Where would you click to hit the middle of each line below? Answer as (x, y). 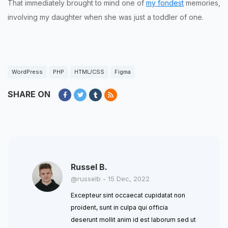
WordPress (27, 72)
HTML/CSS (89, 72)
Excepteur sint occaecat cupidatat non (128, 195)
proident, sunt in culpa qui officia (119, 208)
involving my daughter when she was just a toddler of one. (106, 17)
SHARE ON (29, 94)
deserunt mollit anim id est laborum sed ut (133, 220)
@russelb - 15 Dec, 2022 (110, 179)
